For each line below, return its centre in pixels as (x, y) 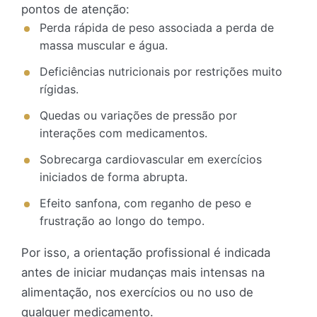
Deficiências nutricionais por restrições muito (161, 72)
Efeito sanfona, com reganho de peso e (145, 203)
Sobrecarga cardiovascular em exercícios (151, 160)
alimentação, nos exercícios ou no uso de (137, 293)
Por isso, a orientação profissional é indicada (146, 253)
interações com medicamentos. (123, 133)
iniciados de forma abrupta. (114, 177)
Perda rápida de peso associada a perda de (157, 28)
